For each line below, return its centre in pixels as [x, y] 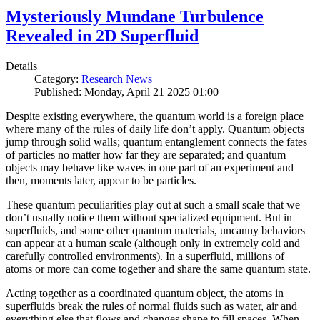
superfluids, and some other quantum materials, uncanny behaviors [155, 230]
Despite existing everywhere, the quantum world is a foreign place [155, 116]
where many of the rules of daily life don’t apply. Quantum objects [155, 129]
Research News [117, 79]
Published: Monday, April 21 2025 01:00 [126, 91]
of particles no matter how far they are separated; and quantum [146, 154]
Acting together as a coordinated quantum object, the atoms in [145, 293]
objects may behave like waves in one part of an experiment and [150, 167]
